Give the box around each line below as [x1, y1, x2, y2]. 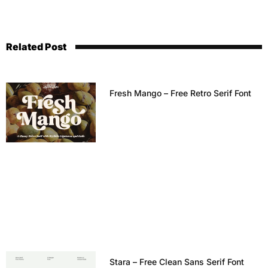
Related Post [6, 41, 66, 53]
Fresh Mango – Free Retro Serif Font [109, 88, 251, 99]
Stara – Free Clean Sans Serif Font [109, 256, 244, 267]
